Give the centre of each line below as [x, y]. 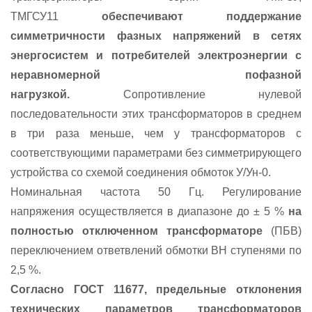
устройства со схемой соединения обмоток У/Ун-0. [141, 173]
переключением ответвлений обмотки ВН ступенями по [156, 251]
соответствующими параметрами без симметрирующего [156, 153]
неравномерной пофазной [156, 75]
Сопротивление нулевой [186, 95]
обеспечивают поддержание [202, 17]
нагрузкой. [40, 95]
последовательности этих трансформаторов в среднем [156, 114]
